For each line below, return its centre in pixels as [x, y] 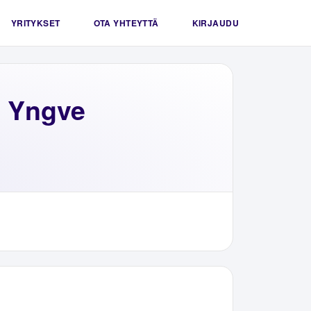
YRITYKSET [35, 23]
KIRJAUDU [215, 23]
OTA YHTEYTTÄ [126, 23]
